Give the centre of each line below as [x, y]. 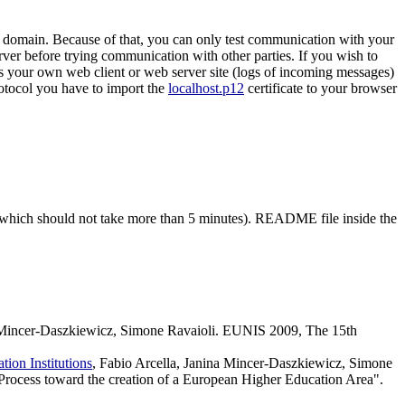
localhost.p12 [206, 88]
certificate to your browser [320, 88]
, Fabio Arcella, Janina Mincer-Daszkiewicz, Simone [242, 363]
